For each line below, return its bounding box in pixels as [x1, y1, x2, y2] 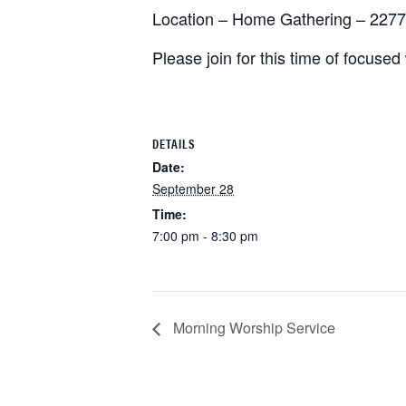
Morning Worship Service [169, 317, 335, 338]
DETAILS [152, 133, 196, 152]
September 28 [152, 179, 234, 198]
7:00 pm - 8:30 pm [152, 226, 258, 245]
